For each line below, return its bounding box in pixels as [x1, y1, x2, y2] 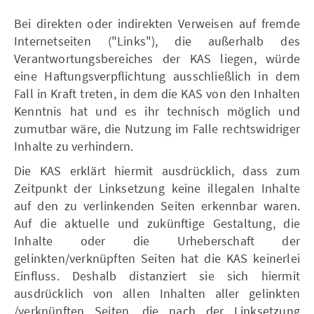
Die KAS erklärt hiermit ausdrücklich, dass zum [14, 163, 300, 179]
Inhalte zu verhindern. [14, 138, 134, 154]
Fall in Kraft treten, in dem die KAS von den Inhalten [14, 86, 300, 102]
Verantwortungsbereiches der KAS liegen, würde [14, 50, 300, 67]
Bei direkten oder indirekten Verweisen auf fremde [14, 15, 300, 32]
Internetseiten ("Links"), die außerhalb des [14, 33, 300, 49]
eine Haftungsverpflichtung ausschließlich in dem [14, 68, 300, 84]
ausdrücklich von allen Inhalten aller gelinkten [14, 285, 300, 301]
